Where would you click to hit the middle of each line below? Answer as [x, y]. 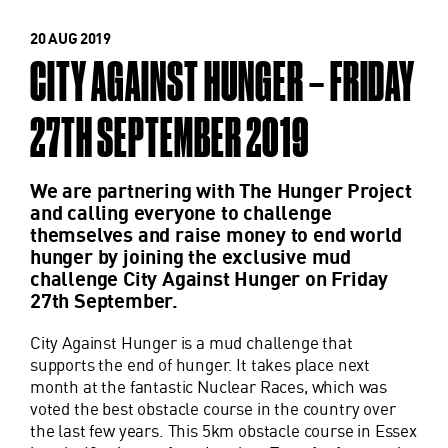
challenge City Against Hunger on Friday [209, 279]
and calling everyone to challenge [181, 213]
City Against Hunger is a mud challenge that [191, 343]
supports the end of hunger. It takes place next [200, 365]
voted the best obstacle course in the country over [213, 409]
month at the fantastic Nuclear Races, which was [209, 387]
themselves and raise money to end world [216, 235]
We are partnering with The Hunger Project [221, 191]
